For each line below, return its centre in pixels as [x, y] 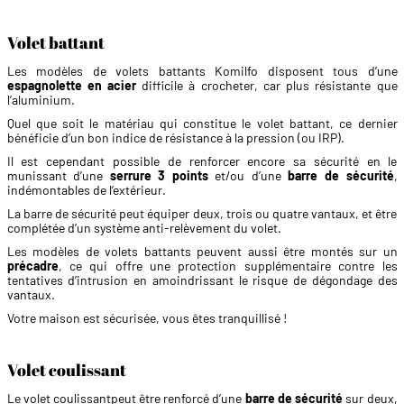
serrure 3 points [159, 176]
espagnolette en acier [71, 86]
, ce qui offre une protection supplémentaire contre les [228, 266]
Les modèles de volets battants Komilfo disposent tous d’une [202, 71]
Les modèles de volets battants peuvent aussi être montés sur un [202, 252]
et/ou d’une [248, 176]
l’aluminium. [41, 100]
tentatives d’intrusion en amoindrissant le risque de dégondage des [202, 280]
